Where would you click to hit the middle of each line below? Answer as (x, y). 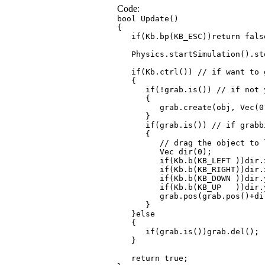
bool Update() (148, 19)
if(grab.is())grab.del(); (188, 232)
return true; (153, 258)
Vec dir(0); (164, 152)
